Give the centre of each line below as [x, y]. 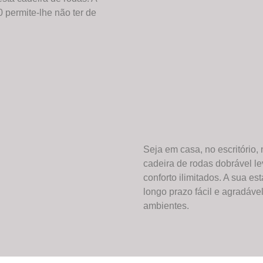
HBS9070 [61, 31]
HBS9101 [59, 193]
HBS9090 [61, 85]
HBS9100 [60, 139]
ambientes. [166, 205]
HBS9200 [61, 247]
